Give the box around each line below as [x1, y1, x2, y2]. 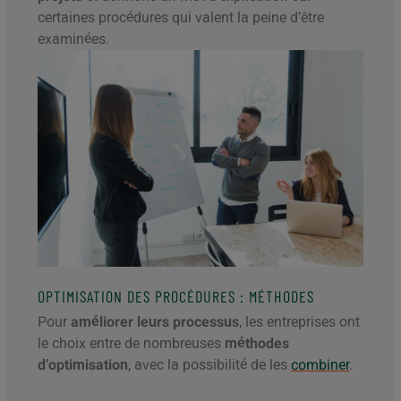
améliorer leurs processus [71, 313, 239, 331]
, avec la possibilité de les [128, 356, 291, 374]
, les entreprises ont [239, 313, 360, 331]
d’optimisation [38, 356, 128, 374]
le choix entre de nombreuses [38, 335, 225, 353]
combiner [291, 356, 349, 374]
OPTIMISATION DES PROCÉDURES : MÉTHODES [38, 286, 314, 307]
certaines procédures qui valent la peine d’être [38, 8, 324, 26]
